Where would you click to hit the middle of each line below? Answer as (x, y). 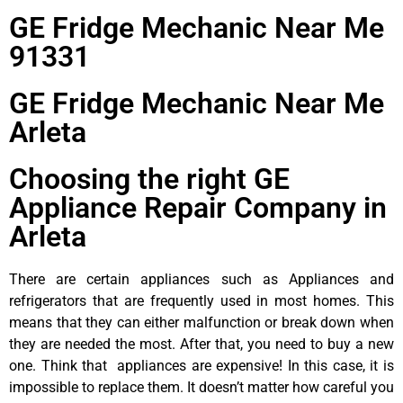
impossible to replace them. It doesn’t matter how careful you (201, 387)
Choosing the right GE (149, 179)
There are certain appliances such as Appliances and (201, 279)
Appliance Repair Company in (198, 207)
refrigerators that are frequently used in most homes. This (201, 300)
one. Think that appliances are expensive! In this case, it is (201, 365)
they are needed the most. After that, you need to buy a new (201, 344)
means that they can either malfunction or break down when (201, 322)
